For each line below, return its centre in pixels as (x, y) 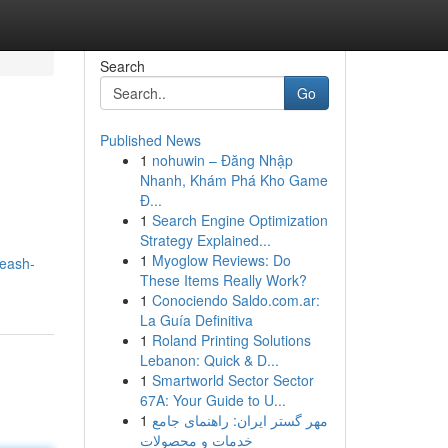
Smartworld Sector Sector (232, 380)
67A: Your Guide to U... (212, 400)
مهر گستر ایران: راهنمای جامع (239, 420)
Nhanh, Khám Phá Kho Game (233, 180)
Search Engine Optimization (239, 220)
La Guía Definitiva (196, 320)
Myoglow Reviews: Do (221, 260)
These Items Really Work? (223, 280)
